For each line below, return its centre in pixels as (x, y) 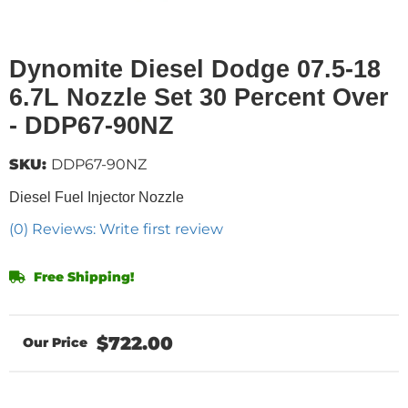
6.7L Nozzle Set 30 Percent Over (199, 97)
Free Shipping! (82, 276)
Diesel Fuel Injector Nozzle (97, 197)
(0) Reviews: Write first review (116, 229)
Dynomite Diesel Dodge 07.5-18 (195, 69)
